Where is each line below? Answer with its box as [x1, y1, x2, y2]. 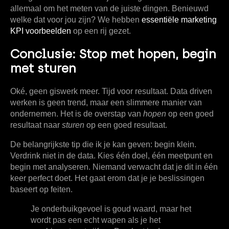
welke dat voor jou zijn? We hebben [10, 15, 142, 25]
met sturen [10, 60, 76, 76]
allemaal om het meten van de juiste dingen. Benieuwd [10, 4, 209, 13]
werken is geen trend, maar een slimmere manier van [10, 98, 202, 107]
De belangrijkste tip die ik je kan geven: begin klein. [10, 140, 196, 149]
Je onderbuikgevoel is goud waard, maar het [31, 204, 191, 213]
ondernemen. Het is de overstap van [10, 109, 143, 118]
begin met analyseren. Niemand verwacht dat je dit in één [10, 162, 218, 171]
